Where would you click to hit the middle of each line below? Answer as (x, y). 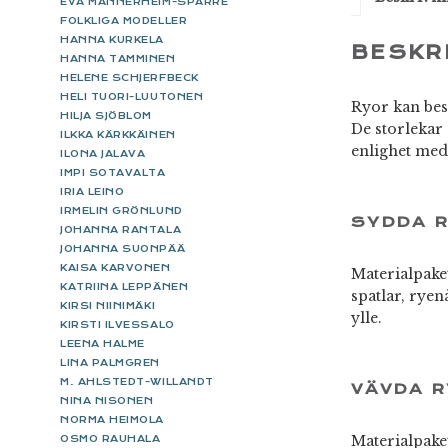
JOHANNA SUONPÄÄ (123, 248)
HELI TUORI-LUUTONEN (132, 96)
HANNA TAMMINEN (118, 58)
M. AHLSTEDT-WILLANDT (137, 381)
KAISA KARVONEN (115, 267)
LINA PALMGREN (110, 362)
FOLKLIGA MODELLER (124, 20)
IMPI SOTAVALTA (113, 172)
